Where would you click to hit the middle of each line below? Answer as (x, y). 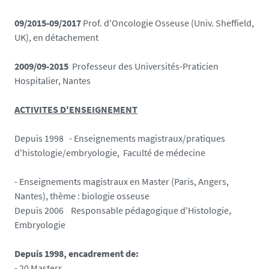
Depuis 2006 (39, 210)
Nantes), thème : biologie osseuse (82, 195)
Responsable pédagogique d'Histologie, (151, 210)
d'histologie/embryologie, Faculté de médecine (111, 152)
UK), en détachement (56, 37)
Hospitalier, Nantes (53, 80)
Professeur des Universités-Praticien (145, 66)
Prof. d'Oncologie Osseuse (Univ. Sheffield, (168, 23)
